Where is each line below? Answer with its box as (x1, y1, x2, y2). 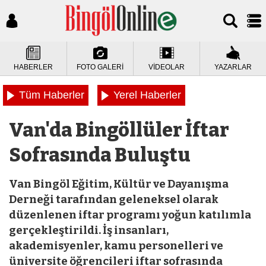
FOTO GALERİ (77, 63, 123, 71)
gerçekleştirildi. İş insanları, (9, 224, 169, 237)
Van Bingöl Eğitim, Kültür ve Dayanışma (9, 178, 229, 191)
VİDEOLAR (148, 63, 185, 71)
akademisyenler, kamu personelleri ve (9, 239, 223, 252)
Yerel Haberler (113, 89, 181, 101)
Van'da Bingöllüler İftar (9, 119, 229, 141)
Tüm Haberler (19, 89, 84, 101)
